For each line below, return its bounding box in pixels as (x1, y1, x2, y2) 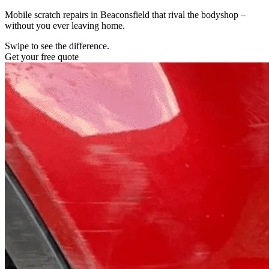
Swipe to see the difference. (5, 40, 109, 51)
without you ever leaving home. (5, 20, 125, 31)
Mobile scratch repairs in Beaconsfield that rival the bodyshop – (5, 9, 246, 20)
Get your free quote (5, 51, 79, 62)
